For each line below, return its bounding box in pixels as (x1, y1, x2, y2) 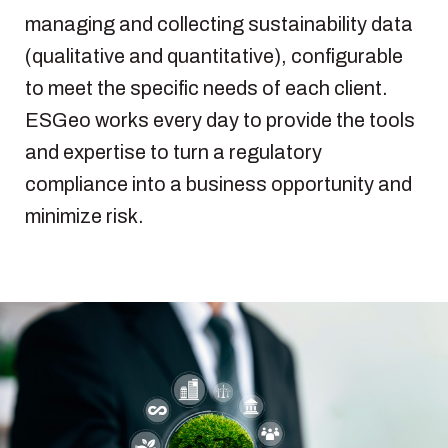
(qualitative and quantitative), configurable (25, 44, 403, 67)
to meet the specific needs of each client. (25, 76, 388, 99)
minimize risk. (25, 204, 144, 227)
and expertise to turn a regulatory (25, 140, 322, 163)
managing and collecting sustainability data (25, 12, 413, 35)
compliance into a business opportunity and (25, 172, 412, 195)
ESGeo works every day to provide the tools (25, 108, 415, 131)
